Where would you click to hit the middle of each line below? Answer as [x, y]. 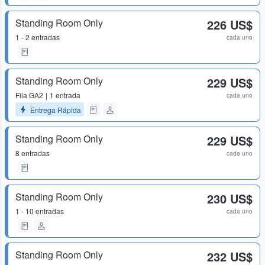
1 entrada [65, 95]
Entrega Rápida [56, 109]
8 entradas [33, 153]
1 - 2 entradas [38, 37]
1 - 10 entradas [40, 211]
